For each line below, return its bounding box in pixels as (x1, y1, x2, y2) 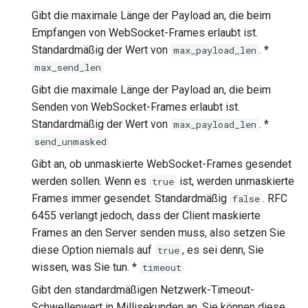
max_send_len (34, 61, 101, 74)
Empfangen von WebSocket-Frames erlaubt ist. (32, 26, 258, 39)
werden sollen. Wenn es (32, 175, 149, 188)
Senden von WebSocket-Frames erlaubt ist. (32, 100, 240, 113)
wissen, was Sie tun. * (32, 261, 140, 274)
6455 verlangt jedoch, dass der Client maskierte (32, 209, 261, 222)
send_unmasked (34, 135, 107, 148)
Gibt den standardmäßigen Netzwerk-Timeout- (32, 283, 254, 296)
